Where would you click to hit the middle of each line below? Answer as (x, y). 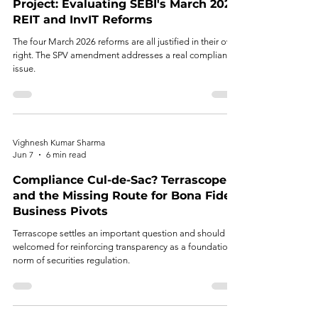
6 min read (66, 154)
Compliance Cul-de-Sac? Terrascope (120, 180)
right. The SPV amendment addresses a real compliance (125, 55)
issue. (24, 68)
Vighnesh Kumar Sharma (59, 142)
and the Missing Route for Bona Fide (122, 196)
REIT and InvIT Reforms (83, 20)
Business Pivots (60, 211)
